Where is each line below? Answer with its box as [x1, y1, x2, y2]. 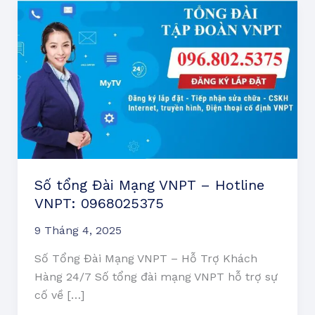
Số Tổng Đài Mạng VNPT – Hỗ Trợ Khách [34, 251, 257, 265]
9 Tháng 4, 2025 [34, 223, 122, 237]
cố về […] [34, 288, 84, 302]
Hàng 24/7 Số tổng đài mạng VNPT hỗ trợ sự [34, 269, 278, 283]
